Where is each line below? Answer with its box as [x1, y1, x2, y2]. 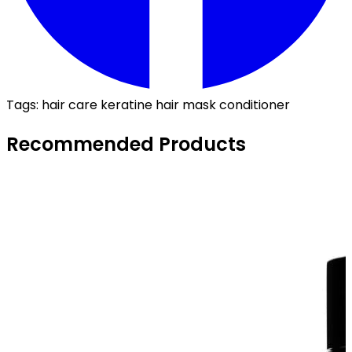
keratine [101, 96, 152, 115]
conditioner [219, 96, 290, 115]
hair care [42, 96, 97, 115]
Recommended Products [6, 130, 246, 157]
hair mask [156, 96, 216, 115]
